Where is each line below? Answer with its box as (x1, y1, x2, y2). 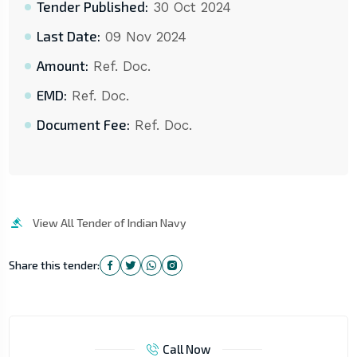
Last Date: (36, 28, 100, 45)
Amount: (36, 57, 88, 74)
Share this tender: (8, 258, 100, 273)
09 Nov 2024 (100, 29, 186, 45)
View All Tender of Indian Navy (32, 216, 186, 230)
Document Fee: (36, 116, 130, 133)
